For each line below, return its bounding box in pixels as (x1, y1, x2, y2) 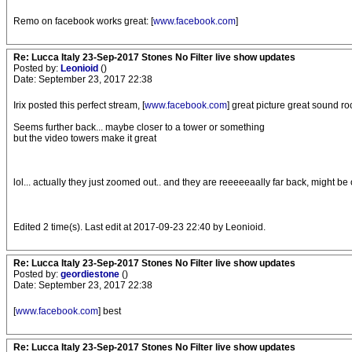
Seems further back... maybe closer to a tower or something (13, 122, 265, 133)
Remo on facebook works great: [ (13, 16, 153, 27)
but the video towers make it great (13, 133, 156, 144)
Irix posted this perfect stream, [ (13, 100, 145, 111)
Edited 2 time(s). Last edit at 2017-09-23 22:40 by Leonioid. (13, 222, 266, 233)
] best (98, 306, 121, 317)
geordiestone (60, 269, 122, 280)
